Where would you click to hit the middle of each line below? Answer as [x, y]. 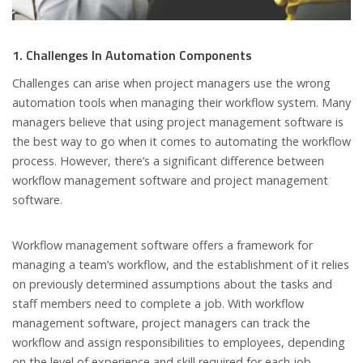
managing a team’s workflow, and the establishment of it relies [181, 265]
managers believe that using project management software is [178, 122]
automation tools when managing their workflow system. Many [181, 103]
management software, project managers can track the [161, 323]
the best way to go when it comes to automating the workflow [181, 142]
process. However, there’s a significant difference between [168, 161]
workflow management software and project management [170, 181]
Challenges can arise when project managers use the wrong [171, 83]
